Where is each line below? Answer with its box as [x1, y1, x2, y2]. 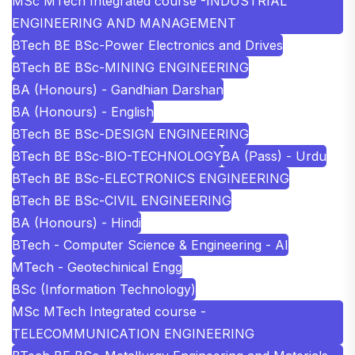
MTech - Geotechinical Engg [12, 259, 182, 276]
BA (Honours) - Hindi [12, 215, 141, 231]
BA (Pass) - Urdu [222, 148, 326, 165]
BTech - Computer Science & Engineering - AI [12, 237, 288, 254]
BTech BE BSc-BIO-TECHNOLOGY [12, 148, 222, 165]
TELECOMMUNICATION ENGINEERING [12, 326, 254, 342]
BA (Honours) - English [12, 104, 154, 120]
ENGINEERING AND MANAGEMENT [12, 15, 236, 32]
